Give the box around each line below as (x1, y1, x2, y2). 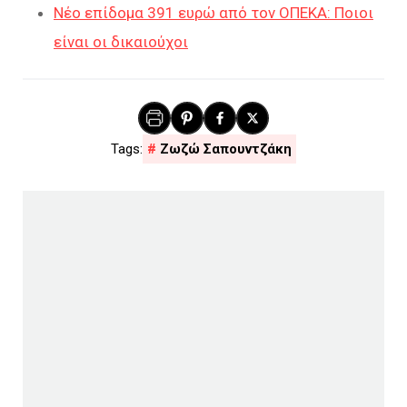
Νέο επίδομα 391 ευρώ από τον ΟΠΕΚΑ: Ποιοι (54, 4, 373, 23)
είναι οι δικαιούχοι (54, 33, 188, 52)
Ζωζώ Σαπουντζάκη (160, 141, 292, 158)
